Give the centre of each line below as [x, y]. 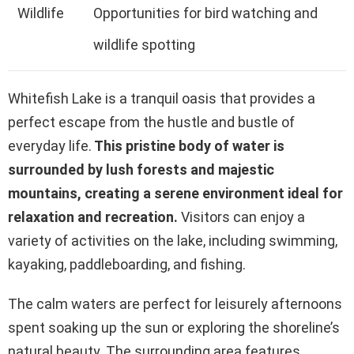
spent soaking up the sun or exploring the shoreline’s [174, 327]
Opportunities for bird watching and [205, 13]
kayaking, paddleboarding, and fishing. [127, 264]
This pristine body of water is [188, 145]
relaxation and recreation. [93, 217]
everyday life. [50, 145]
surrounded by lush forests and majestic [141, 169]
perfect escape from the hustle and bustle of [151, 122]
